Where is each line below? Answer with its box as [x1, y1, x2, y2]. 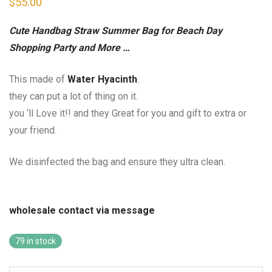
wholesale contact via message [9, 205, 157, 217]
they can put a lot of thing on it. [9, 90, 138, 103]
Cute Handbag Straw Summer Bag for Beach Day [9, 25, 222, 37]
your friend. [9, 124, 56, 137]
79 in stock [15, 236, 56, 246]
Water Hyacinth [67, 73, 137, 86]
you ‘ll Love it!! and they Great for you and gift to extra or [9, 107, 246, 120]
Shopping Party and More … [9, 42, 130, 54]
